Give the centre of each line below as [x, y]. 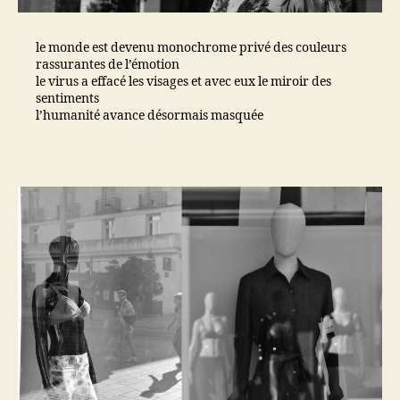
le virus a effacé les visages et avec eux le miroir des [183, 81]
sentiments [67, 98]
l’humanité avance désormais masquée [150, 115]
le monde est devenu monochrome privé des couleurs [191, 47]
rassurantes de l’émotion [108, 64]
